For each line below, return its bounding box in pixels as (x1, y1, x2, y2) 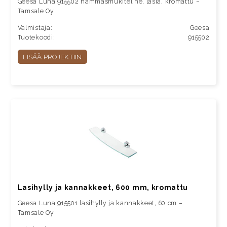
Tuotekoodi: (17, 34, 55, 42)
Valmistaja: (17, 24, 53, 32)
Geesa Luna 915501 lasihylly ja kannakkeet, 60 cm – (17, 200, 183, 207)
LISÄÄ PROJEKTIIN (23, 53, 82, 61)
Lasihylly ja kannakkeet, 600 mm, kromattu (17, 183, 188, 192)
